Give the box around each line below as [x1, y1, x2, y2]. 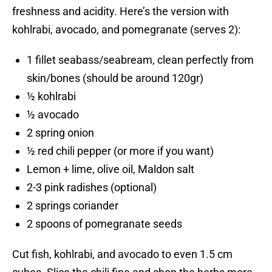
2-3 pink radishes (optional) [27, 181, 157, 194]
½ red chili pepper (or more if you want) [27, 144, 214, 158]
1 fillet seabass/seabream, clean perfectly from [27, 53, 254, 67]
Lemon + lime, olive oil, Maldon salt [27, 163, 194, 176]
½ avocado [27, 108, 79, 121]
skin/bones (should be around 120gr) [27, 72, 203, 85]
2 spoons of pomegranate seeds [27, 217, 182, 231]
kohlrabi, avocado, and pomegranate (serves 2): [12, 23, 240, 36]
